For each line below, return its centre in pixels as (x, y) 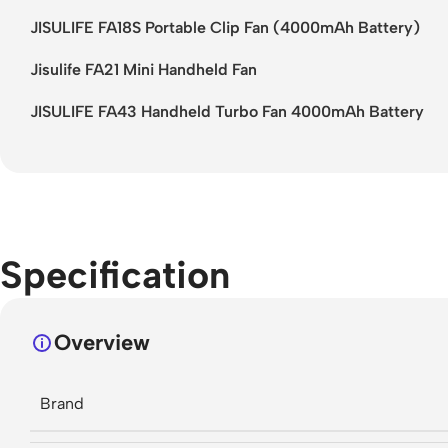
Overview (102, 342)
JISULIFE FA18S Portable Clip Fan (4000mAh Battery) (225, 27)
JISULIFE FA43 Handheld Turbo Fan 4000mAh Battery (227, 111)
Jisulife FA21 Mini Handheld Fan (143, 69)
